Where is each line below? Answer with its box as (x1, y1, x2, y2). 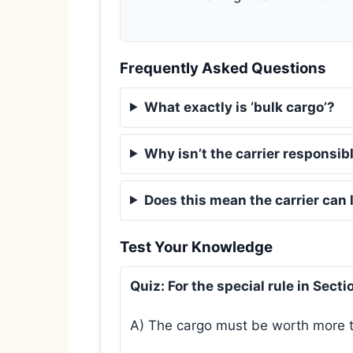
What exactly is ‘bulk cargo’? (144, 98, 336, 115)
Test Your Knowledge (120, 237, 273, 256)
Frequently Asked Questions (120, 58, 326, 77)
